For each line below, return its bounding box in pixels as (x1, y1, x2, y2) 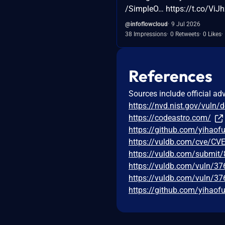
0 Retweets (170, 30, 199, 38)
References (129, 65, 212, 86)
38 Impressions (125, 30, 167, 38)
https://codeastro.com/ (129, 113, 211, 123)
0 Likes (203, 30, 221, 38)
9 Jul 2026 (171, 20, 200, 28)
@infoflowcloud (125, 20, 168, 28)
